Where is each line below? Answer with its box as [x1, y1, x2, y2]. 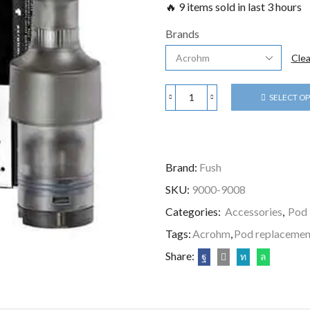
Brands [165, 27, 199, 41]
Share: [165, 249, 194, 263]
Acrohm [192, 227, 230, 241]
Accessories [225, 205, 282, 219]
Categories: [165, 205, 223, 219]
